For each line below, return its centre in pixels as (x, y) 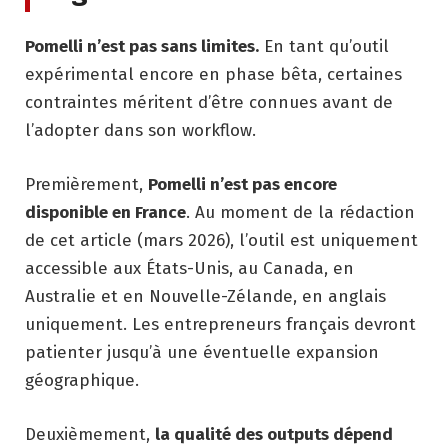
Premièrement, (86, 185)
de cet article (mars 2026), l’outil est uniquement (221, 241)
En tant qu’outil (324, 47)
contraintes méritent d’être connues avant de (209, 103)
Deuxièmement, (90, 435)
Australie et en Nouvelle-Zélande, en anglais (205, 297)
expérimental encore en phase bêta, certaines (213, 75)
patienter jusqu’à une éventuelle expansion (202, 353)
